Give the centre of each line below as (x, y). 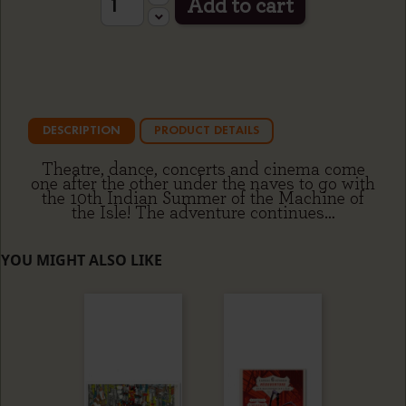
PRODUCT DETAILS (207, 131)
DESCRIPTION (82, 131)
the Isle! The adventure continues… (203, 213)
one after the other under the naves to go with (203, 184)
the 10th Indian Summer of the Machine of (203, 199)
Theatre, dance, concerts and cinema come (203, 170)
